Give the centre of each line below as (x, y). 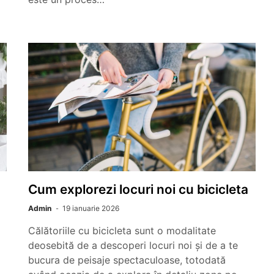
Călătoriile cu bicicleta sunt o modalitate (122, 231)
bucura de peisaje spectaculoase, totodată (127, 260)
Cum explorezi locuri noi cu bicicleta (138, 189)
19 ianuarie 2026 (91, 208)
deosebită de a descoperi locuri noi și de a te (133, 245)
